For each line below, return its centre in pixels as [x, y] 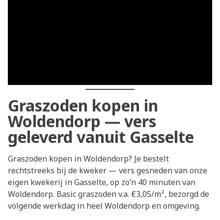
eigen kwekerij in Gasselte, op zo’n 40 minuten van [102, 182]
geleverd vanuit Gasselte [101, 137]
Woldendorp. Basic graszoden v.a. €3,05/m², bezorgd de [109, 194]
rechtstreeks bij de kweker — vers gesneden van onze [108, 171]
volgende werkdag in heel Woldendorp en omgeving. [104, 206]
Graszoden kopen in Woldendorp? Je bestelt [88, 159]
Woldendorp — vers [82, 121]
